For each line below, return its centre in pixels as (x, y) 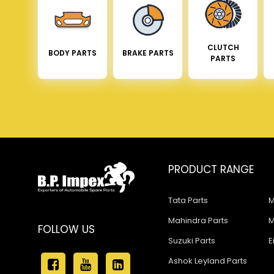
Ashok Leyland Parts (207, 261)
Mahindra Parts (198, 220)
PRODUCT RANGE (211, 169)
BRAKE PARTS (148, 53)
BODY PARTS (72, 53)
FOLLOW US (66, 229)
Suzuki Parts (191, 240)
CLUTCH (223, 47)
